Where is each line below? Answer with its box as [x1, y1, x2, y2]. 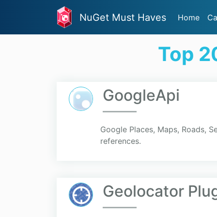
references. [100, 136, 141, 146]
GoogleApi [103, 86, 180, 105]
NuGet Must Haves [79, 11, 166, 23]
